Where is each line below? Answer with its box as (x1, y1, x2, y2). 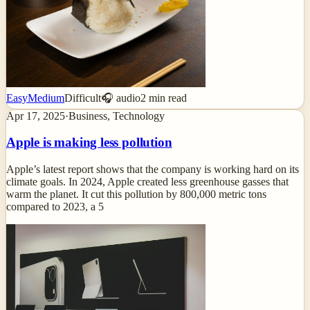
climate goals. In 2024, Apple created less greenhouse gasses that (6, 176, 289, 188)
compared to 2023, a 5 (6, 201, 104, 212)
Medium (28, 91, 64, 104)
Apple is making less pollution (6, 135, 172, 150)
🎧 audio (101, 91, 140, 104)
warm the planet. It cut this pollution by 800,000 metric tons (6, 188, 266, 200)
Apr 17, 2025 (6, 109, 65, 122)
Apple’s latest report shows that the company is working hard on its (6, 163, 299, 175)
